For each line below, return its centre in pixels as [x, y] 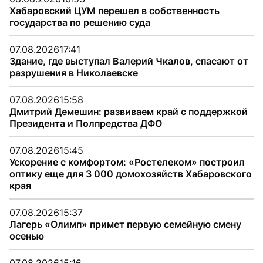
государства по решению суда [80, 22]
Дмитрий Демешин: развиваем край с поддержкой [129, 112]
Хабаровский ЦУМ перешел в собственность [114, 11]
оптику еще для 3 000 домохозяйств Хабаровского [131, 174]
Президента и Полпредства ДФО [86, 123]
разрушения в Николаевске [74, 73]
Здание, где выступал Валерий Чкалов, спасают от [129, 61]
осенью [27, 236]
